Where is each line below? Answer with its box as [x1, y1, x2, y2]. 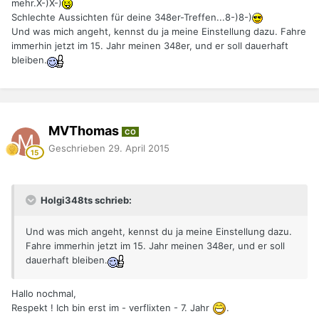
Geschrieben [48, 142, 108, 154]
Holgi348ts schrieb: [38, 194, 132, 206]
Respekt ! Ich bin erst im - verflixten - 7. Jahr [11, 301, 212, 313]
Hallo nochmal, [11, 287, 76, 299]
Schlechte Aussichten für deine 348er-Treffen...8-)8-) [11, 11, 252, 23]
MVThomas [48, 123, 122, 139]
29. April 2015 [108, 142, 169, 154]
